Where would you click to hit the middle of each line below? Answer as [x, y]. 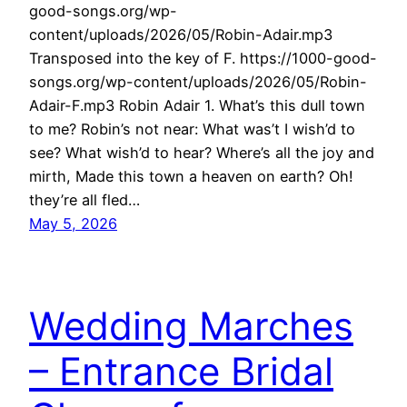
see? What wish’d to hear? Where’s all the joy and [202, 153]
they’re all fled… [84, 200]
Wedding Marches [191, 325]
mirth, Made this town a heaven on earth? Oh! [191, 177]
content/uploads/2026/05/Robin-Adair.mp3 [181, 35]
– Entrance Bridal [181, 371]
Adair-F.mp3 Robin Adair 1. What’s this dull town [197, 106]
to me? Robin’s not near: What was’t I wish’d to [192, 129]
